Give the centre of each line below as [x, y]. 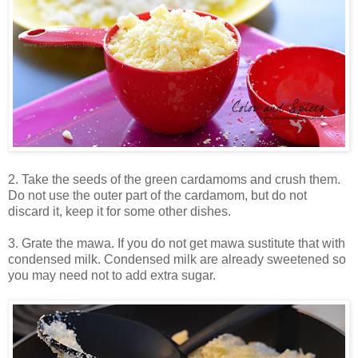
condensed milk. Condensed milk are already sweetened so [177, 260]
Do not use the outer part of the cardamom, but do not [157, 196]
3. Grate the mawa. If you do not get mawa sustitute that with [177, 244]
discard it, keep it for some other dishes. [119, 212]
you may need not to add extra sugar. [112, 276]
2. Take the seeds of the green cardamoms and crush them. [174, 180]
